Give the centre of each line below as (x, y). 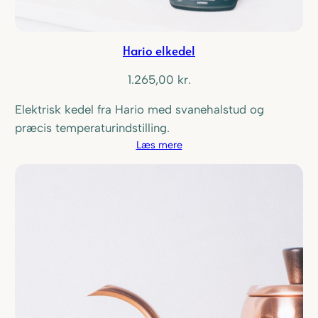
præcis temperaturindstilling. (93, 127)
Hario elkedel (159, 51)
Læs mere (159, 144)
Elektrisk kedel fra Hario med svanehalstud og (140, 109)
